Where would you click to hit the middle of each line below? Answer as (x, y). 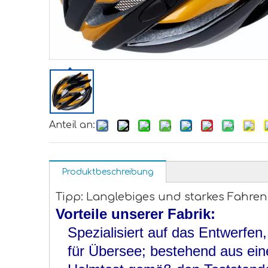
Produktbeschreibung (108, 172)
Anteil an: (72, 125)
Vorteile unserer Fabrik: (135, 214)
